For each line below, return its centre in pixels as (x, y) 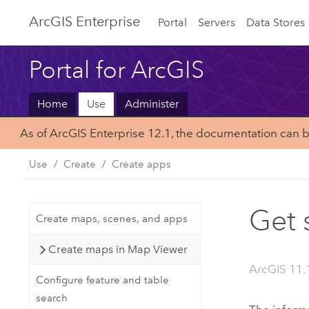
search (51, 298)
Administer (152, 104)
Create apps (142, 164)
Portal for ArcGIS (117, 69)
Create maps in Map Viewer (118, 249)
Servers (217, 22)
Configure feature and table (102, 280)
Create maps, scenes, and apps (111, 219)
